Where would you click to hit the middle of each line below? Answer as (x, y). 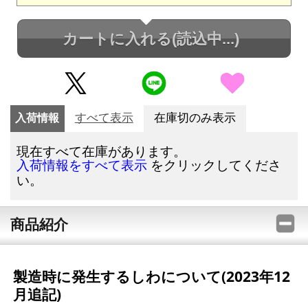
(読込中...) (205, 38)
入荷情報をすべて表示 (82, 166)
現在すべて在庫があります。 (102, 151)
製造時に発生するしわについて (117, 277)
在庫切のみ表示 (195, 118)
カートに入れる (117, 38)
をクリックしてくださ (214, 165)
